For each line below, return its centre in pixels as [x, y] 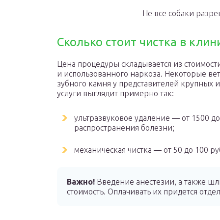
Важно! [81, 182]
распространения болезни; [124, 128]
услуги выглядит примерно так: [115, 93]
